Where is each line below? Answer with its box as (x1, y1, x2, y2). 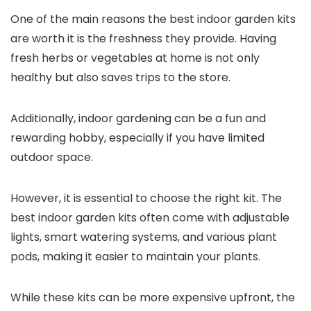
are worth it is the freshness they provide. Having (10, 31, 276, 47)
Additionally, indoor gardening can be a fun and (10, 110, 266, 126)
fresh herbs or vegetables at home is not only (10, 50, 260, 66)
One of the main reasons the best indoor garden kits (10, 11, 296, 27)
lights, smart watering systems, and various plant (10, 229, 277, 245)
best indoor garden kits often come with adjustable (10, 210, 289, 226)
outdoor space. (10, 149, 93, 165)
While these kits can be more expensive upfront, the (10, 289, 295, 305)
